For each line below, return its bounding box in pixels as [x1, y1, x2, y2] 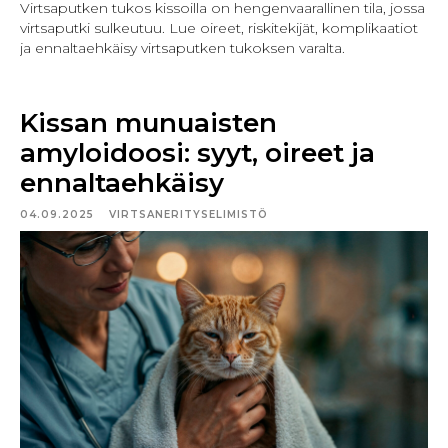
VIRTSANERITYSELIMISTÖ [109, 207, 268, 221]
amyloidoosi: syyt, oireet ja [20, 136, 375, 169]
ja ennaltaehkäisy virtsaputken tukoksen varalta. [20, 38, 345, 57]
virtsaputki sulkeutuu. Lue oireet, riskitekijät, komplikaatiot [20, 18, 418, 37]
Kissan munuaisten [20, 106, 277, 139]
